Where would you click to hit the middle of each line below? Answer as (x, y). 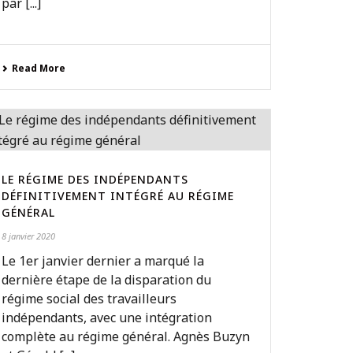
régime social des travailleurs (89, 299)
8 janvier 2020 (29, 236)
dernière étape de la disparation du (107, 280)
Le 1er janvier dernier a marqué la (103, 261)
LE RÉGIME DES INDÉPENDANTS (95, 179)
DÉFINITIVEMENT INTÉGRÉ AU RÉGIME (118, 196)
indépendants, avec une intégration (107, 318)
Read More (39, 68)
